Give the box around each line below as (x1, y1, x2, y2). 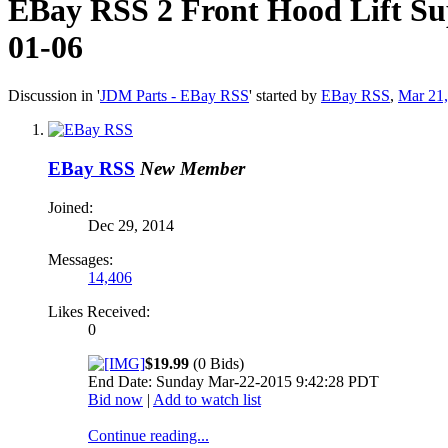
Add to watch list (153, 390, 261, 408)
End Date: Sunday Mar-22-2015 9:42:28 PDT (88, 372, 379, 390)
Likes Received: (48, 302, 150, 320)
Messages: (48, 250, 113, 268)
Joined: (48, 198, 93, 216)
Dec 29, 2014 (88, 216, 174, 234)
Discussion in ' (8, 87, 100, 105)
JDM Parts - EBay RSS (100, 87, 249, 105)
